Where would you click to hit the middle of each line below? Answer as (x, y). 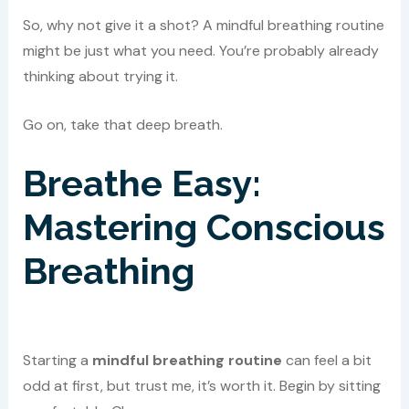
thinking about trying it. (100, 76)
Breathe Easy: (142, 184)
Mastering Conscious (204, 227)
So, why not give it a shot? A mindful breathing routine (203, 25)
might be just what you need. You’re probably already (200, 50)
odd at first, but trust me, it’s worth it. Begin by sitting (201, 386)
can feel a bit (326, 361)
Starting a (57, 361)
